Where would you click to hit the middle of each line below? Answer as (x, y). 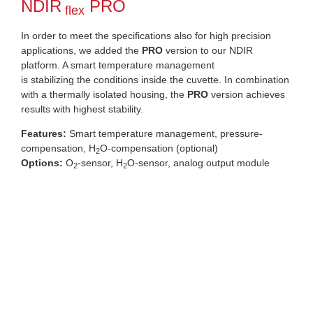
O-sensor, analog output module (198, 163)
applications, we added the (80, 50)
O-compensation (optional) (159, 148)
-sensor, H (100, 163)
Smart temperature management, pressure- (165, 134)
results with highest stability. (82, 109)
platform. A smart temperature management (118, 65)
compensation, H (58, 148)
